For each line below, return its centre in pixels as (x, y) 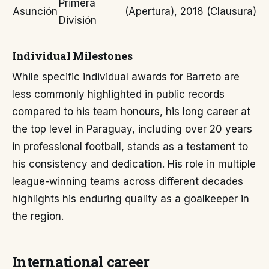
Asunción (35, 11)
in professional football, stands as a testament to (130, 147)
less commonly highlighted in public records (118, 94)
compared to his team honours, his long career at (131, 112)
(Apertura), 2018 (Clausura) (191, 11)
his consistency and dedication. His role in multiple (134, 164)
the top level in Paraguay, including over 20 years (132, 129)
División (78, 20)
